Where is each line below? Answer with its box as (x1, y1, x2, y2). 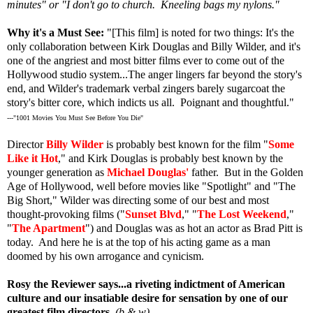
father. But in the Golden (191, 166, 303, 178)
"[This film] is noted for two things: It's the (104, 26, 294, 38)
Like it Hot (7, 152, 58, 164)
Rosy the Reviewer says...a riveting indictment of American (7, 277, 285, 290)
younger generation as (7, 166, 107, 178)
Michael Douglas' (107, 166, 189, 178)
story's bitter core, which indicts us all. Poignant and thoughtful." (7, 96, 294, 108)
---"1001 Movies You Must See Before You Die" (7, 113, 143, 122)
